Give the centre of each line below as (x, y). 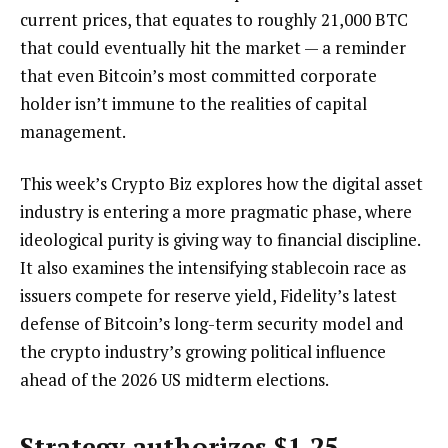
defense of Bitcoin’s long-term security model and (212, 323)
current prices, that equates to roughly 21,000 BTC (214, 20)
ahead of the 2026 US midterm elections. (174, 379)
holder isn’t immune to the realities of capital (193, 104)
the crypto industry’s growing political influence (203, 351)
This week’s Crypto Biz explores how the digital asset (221, 183)
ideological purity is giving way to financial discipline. (220, 239)
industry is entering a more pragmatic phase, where (216, 211)
